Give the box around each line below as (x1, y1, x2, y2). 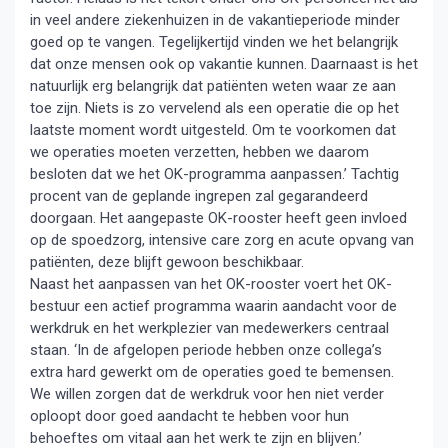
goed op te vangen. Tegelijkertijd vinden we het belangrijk (30, 33, 398, 51)
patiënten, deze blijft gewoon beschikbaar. (30, 253, 304, 271)
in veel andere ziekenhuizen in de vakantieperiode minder (30, 11, 400, 29)
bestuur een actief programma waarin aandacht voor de (30, 297, 397, 315)
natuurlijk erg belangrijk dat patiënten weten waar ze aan (30, 77, 396, 95)
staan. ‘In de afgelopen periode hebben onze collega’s (30, 341, 382, 359)
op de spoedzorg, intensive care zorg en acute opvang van (30, 231, 414, 249)
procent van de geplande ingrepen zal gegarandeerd (30, 187, 368, 205)
